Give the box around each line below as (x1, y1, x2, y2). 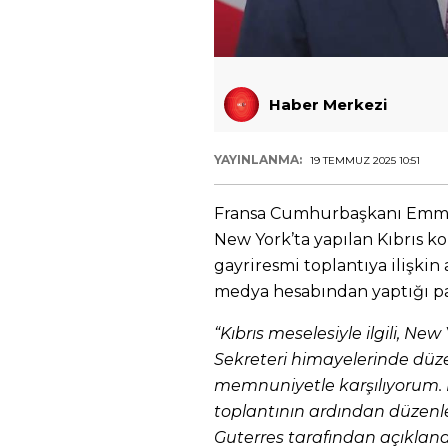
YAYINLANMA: (214, 152, 305, 167)
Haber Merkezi (269, 94, 387, 114)
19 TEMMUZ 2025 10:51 (310, 154, 420, 167)
